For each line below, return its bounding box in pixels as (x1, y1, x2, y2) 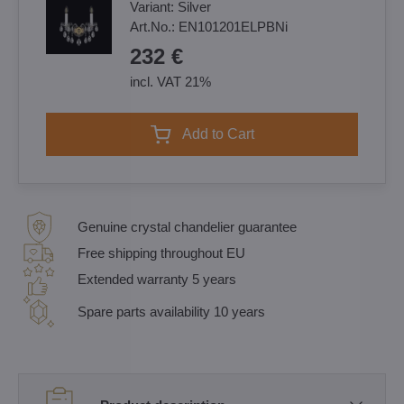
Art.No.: (130, 19, 179, 34)
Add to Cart (191, 126, 254, 142)
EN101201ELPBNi (179, 19, 288, 34)
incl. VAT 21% (130, 74, 211, 89)
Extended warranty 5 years (78, 271, 236, 287)
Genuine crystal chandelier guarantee (78, 219, 297, 234)
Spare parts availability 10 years (78, 304, 265, 319)
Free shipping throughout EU (78, 245, 245, 261)
